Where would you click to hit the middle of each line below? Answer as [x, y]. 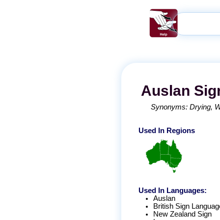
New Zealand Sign [182, 214]
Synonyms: [170, 107]
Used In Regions [167, 130]
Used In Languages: [173, 190]
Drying [200, 107]
